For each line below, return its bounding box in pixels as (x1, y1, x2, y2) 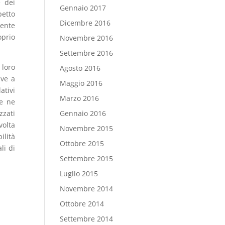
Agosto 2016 (60, 63, 101, 73)
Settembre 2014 (60, 214, 114, 223)
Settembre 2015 (60, 154, 114, 163)
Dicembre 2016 (60, 18, 111, 28)
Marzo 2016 (60, 93, 99, 103)
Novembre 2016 (60, 33, 114, 43)
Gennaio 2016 (60, 108, 106, 118)
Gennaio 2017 (60, 3, 106, 13)
